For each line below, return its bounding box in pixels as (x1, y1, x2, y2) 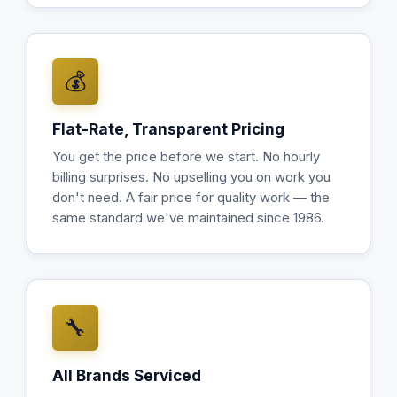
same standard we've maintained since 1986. (52, 210, 324, 226)
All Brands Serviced (52, 366, 201, 385)
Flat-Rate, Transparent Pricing (52, 120, 284, 138)
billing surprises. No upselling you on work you (52, 169, 331, 185)
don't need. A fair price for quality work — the (52, 190, 330, 206)
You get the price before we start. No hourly (52, 149, 320, 165)
